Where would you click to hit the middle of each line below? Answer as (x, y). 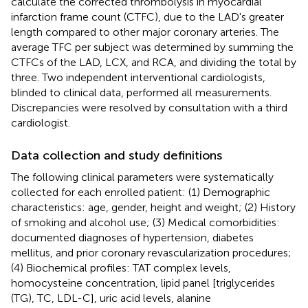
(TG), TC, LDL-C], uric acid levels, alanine (111, 298)
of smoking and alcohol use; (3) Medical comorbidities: (145, 222)
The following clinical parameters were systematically (142, 177)
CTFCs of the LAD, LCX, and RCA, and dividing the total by (154, 62)
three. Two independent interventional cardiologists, (138, 77)
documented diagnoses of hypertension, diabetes (132, 237)
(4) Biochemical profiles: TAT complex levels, (121, 267)
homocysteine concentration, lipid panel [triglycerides (143, 283)
